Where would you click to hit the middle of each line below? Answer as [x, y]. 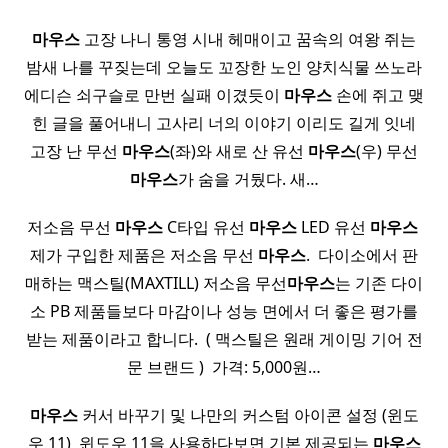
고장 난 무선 [76, 151]
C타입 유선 [205, 227]
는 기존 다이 [379, 283]
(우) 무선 [387, 151]
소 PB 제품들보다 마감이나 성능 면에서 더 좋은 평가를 [224, 311]
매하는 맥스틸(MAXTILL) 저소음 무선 [156, 283]
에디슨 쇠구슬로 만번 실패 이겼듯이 [154, 95]
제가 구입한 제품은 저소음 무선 [144, 255]
